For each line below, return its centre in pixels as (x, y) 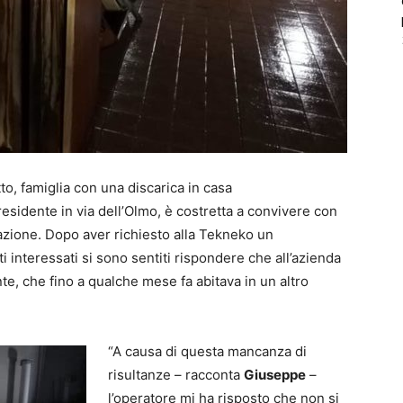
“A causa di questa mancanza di (207, 351)
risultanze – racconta (176, 375)
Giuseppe (275, 375)
